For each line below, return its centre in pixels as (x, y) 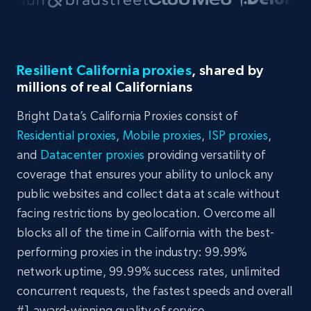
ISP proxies (238, 135)
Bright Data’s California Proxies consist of (127, 116)
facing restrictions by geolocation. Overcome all (146, 213)
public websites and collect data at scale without (148, 193)
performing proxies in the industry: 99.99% (132, 252)
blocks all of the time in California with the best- (146, 232)
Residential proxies (67, 135)
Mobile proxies (162, 135)
